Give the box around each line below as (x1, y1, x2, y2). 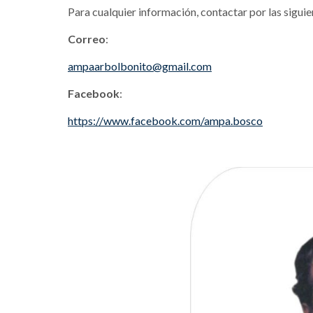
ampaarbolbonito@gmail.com (68, 59, 212, 73)
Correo (68, 32, 105, 45)
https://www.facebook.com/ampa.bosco (68, 114, 263, 127)
